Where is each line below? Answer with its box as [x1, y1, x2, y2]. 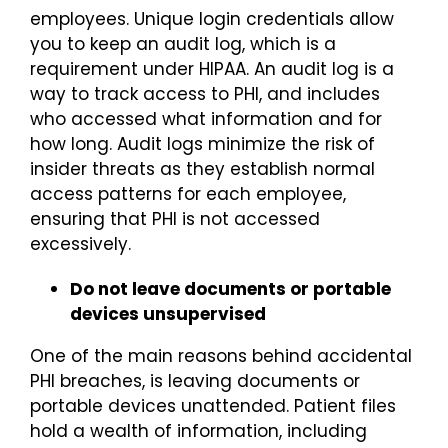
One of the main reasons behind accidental [30, 343, 412, 368]
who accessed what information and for [30, 106, 382, 131]
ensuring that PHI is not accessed [30, 206, 320, 231]
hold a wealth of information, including [30, 418, 367, 443]
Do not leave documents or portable [70, 276, 391, 301]
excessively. [30, 231, 136, 256]
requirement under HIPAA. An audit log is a [30, 56, 394, 81]
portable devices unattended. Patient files [30, 393, 396, 418]
